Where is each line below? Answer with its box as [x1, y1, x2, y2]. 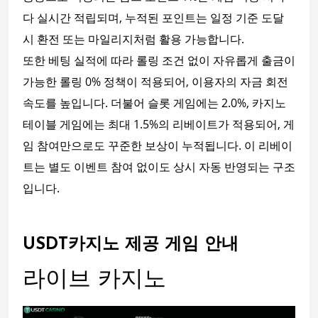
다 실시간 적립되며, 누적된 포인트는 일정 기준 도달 [23, 10, 284, 26]
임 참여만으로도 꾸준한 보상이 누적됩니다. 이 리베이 [23, 138, 292, 154]
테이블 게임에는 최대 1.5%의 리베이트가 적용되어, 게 [23, 116, 295, 133]
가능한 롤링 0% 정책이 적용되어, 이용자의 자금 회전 [23, 74, 288, 90]
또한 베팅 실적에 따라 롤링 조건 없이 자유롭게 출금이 [23, 53, 295, 69]
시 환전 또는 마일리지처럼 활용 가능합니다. [23, 31, 244, 48]
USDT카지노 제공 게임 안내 [23, 236, 238, 254]
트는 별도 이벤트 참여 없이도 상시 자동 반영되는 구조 [23, 159, 295, 175]
